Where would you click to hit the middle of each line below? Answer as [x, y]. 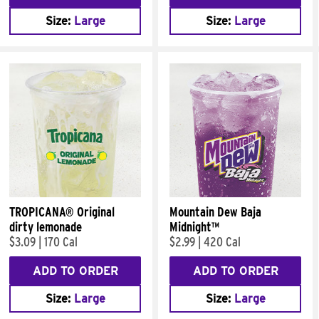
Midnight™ [194, 227]
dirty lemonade [46, 227]
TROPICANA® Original [62, 212]
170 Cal [61, 242]
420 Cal [222, 242]
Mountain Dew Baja [215, 212]
